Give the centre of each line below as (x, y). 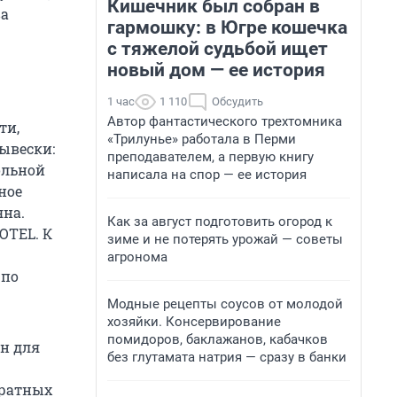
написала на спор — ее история (207, 175)
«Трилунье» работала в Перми (202, 139)
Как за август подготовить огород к (220, 222)
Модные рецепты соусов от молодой (225, 304)
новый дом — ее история (216, 70)
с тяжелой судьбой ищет (218, 49)
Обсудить (237, 101)
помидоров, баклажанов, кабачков (218, 339)
